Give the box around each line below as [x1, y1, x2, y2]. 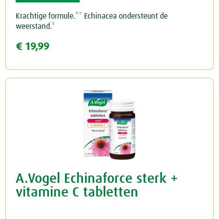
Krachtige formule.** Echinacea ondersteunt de [16, 12, 168, 21]
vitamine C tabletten [16, 186, 139, 200]
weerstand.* [16, 22, 56, 31]
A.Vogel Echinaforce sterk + [16, 172, 178, 186]
